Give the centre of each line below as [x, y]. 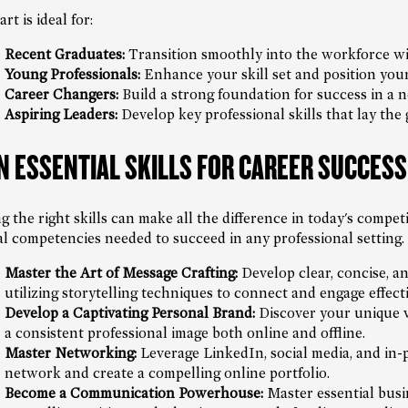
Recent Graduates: [64, 54]
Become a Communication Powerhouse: [133, 393]
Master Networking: [70, 353]
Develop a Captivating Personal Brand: [129, 313]
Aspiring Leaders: [61, 114]
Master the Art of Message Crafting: [121, 273]
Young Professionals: [72, 74]
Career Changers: [61, 94]
